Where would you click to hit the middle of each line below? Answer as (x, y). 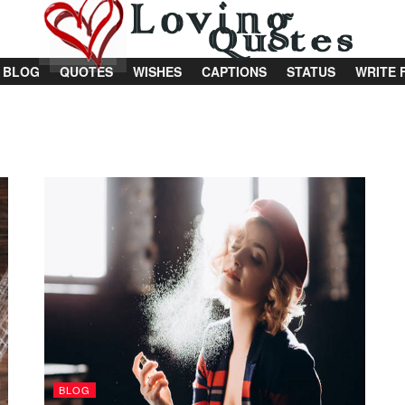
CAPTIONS (234, 71)
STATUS (311, 71)
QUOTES (86, 71)
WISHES (157, 71)
